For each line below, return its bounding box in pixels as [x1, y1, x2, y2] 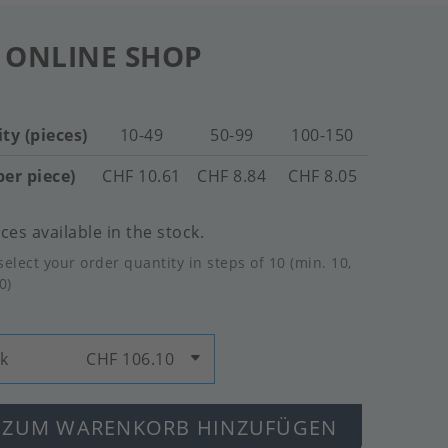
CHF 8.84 [197, 165, 267, 187]
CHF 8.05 [288, 165, 358, 187]
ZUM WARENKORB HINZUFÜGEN [2, 414, 338, 441]
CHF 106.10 [86, 348, 175, 370]
